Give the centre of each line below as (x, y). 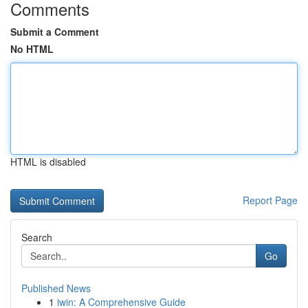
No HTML (32, 49)
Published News (56, 288)
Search (37, 237)
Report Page (270, 200)
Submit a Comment (55, 32)
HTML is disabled (48, 162)
